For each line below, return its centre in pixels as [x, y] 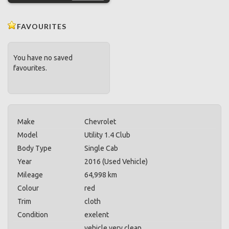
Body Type [35, 148]
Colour [28, 188]
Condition [33, 215]
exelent [97, 215]
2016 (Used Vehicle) [116, 162]
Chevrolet [100, 122]
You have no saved [43, 58]
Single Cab [101, 148]
